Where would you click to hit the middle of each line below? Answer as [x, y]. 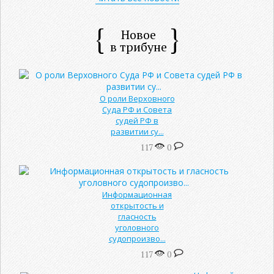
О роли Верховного [137, 98]
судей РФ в [137, 120]
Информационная [137, 194]
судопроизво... [137, 238]
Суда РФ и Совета [137, 109]
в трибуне [138, 46]
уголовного [137, 227]
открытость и [137, 205]
